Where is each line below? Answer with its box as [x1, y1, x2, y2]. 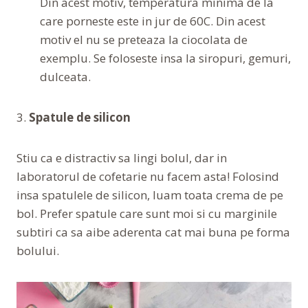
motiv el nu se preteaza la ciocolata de [40, 31, 247, 47]
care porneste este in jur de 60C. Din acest [40, 12, 265, 29]
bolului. [16, 242, 59, 258]
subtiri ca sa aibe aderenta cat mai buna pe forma [16, 223, 290, 240]
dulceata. [40, 68, 91, 85]
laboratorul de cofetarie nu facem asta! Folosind [16, 168, 279, 184]
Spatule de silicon [29, 109, 131, 125]
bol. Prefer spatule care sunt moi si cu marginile [16, 205, 277, 221]
